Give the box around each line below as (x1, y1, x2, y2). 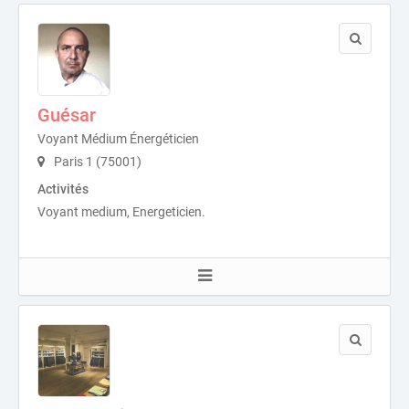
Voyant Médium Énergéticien (37, 131, 199, 147)
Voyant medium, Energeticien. (37, 204, 205, 220)
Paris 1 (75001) (51, 154, 142, 170)
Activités (37, 182, 89, 197)
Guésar (37, 104, 96, 127)
